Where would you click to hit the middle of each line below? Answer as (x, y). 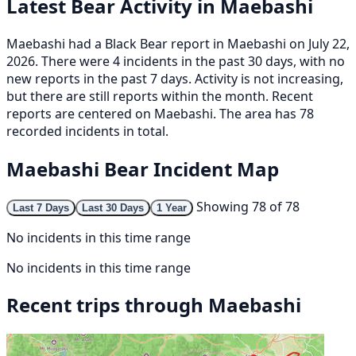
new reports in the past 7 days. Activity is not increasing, (175, 78)
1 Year (172, 207)
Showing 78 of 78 (248, 206)
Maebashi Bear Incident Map (143, 168)
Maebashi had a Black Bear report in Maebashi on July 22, (178, 43)
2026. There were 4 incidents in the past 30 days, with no (176, 61)
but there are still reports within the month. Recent (160, 96)
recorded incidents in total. (87, 131)
